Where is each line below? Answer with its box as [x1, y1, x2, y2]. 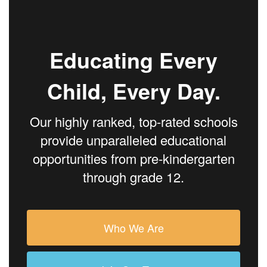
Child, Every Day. [46, 76, 221, 107]
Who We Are [103, 220, 164, 236]
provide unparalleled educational [41, 131, 226, 150]
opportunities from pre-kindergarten [32, 149, 235, 168]
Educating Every [49, 45, 218, 76]
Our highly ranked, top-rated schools [29, 112, 238, 131]
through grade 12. [83, 167, 184, 187]
